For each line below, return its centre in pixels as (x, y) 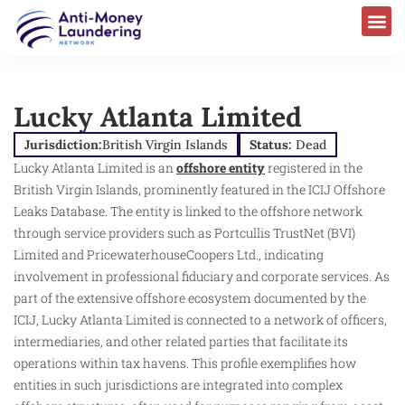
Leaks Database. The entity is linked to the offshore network (188, 211)
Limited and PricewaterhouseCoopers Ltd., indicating (169, 254)
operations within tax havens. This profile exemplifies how (185, 363)
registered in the (314, 167)
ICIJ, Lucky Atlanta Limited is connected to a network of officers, (200, 319)
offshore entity (221, 167)
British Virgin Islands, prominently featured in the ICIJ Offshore (199, 189)
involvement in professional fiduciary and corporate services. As (202, 276)
